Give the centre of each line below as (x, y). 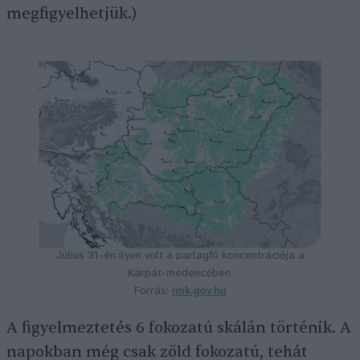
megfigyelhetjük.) (72, 14)
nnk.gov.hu (199, 292)
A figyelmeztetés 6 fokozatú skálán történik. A (179, 328)
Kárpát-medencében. (180, 274)
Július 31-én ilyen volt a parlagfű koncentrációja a (180, 256)
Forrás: (153, 292)
